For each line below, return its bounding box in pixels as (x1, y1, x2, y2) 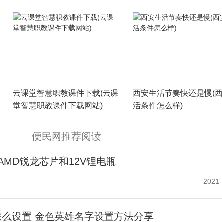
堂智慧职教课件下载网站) (13, 101, 103, 110)
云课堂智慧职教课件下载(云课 (13, 89, 118, 97)
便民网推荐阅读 (32, 131, 101, 142)
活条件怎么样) (133, 101, 183, 110)
